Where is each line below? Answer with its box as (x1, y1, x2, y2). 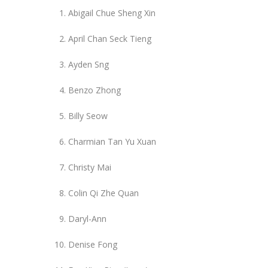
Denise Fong (68, 238, 117, 250)
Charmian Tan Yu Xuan (68, 135, 156, 147)
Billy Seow (68, 109, 108, 121)
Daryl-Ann (68, 212, 106, 224)
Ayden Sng (68, 58, 109, 70)
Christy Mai (68, 161, 111, 173)
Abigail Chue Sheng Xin (68, 7, 156, 19)
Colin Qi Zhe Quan (68, 187, 139, 199)
